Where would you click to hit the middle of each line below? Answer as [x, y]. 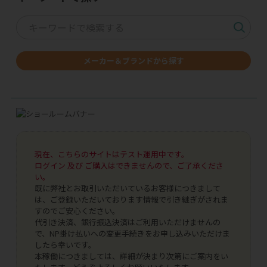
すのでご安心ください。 [77, 211]
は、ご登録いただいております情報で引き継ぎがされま [132, 200]
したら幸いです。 [66, 245]
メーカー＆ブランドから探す [133, 60]
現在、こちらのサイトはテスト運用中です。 [112, 154]
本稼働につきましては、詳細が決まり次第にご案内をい [132, 256]
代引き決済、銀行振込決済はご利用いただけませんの [128, 222]
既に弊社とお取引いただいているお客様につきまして [128, 188]
